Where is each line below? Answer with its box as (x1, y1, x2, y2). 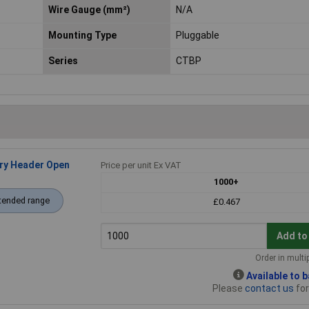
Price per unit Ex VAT (100, 160, 181, 171)
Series (48, 55, 78, 67)
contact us (245, 283, 294, 295)
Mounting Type (48, 30, 117, 41)
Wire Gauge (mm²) (48, 4, 130, 16)
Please (212, 283, 245, 295)
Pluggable (175, 30, 219, 41)
